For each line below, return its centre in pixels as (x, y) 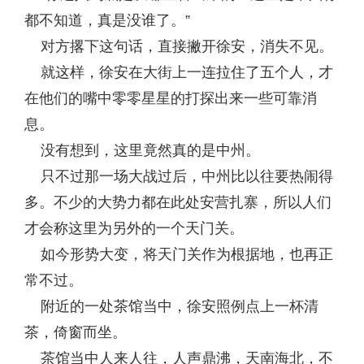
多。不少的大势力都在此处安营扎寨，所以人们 (178, 202)
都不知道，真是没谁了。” (107, 20)
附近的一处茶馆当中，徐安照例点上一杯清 (171, 306)
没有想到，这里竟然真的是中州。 (142, 150)
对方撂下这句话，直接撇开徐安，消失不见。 (179, 46)
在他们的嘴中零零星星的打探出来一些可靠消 (171, 98)
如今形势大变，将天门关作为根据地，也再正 (179, 254)
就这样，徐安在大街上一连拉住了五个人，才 (179, 72)
